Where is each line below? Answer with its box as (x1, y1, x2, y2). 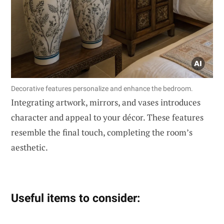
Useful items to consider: (11, 190, 140, 205)
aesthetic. (11, 141, 48, 153)
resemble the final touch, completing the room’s (11, 126, 192, 138)
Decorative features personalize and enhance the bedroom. (11, 84, 193, 92)
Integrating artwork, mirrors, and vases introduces (11, 96, 200, 108)
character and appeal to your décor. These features (11, 111, 203, 123)
